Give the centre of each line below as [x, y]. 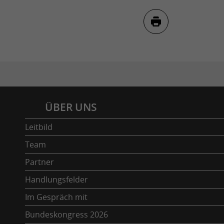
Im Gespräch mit [56, 197]
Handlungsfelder [56, 179]
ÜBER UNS [71, 107]
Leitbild [39, 127]
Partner [39, 162]
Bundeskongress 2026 [66, 214]
